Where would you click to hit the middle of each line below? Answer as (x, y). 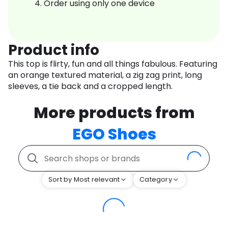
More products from (114, 113)
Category (156, 180)
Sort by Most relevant (84, 180)
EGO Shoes (114, 135)
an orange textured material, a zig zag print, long (105, 75)
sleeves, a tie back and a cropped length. (90, 87)
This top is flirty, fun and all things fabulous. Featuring (113, 64)
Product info (54, 50)
